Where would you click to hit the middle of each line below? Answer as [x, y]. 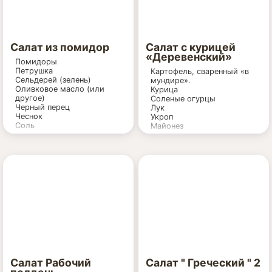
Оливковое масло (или [60, 89]
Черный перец [42, 107]
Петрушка [34, 71]
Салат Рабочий [51, 263]
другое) [30, 98]
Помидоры [36, 62]
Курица [164, 90]
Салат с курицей [191, 47]
